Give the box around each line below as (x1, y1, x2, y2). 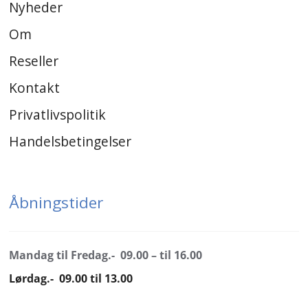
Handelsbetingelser (8, 131, 131, 151)
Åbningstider (8, 192, 103, 214)
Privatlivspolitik (8, 104, 106, 124)
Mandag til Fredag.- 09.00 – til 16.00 (8, 247, 202, 263)
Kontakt (8, 78, 60, 97)
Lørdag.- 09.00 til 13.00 (8, 271, 133, 287)
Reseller (8, 51, 58, 70)
